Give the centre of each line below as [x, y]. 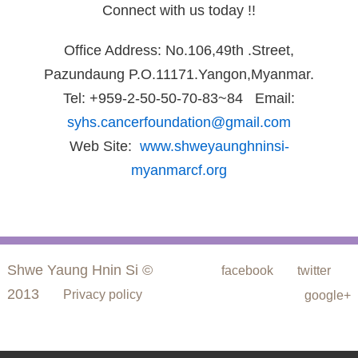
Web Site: [104, 146]
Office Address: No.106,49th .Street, [179, 50]
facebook [248, 270]
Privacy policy [102, 294]
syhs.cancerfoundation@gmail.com [179, 122]
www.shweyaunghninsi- [214, 146]
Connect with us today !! [179, 10]
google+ [328, 295]
